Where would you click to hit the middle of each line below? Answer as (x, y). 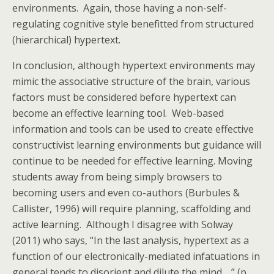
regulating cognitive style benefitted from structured (133, 24)
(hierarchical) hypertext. (66, 40)
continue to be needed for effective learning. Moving (132, 161)
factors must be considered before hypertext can (124, 97)
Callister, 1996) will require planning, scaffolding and (131, 209)
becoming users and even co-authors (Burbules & (126, 193)
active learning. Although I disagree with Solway (123, 224)
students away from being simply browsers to (117, 177)
